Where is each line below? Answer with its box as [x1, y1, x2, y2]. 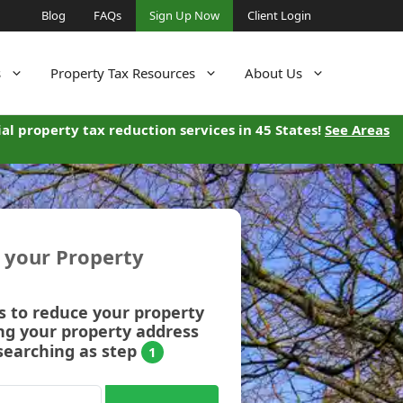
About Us [245, 64, 302, 82]
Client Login [247, 7, 311, 23]
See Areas [325, 121, 390, 139]
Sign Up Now [149, 7, 219, 23]
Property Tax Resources [50, 64, 195, 82]
